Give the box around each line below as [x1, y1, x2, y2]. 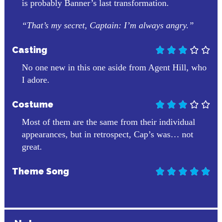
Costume [11, 99, 54, 110]
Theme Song [11, 166, 69, 176]
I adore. [21, 75, 50, 85]
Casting [11, 45, 47, 55]
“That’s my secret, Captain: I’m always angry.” [21, 20, 194, 30]
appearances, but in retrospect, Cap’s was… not [21, 129, 193, 139]
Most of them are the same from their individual [21, 117, 195, 127]
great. [21, 142, 42, 152]
